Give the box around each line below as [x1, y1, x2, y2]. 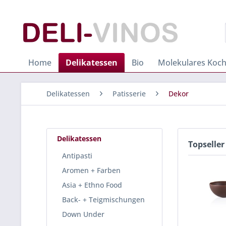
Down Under [62, 209, 104, 219]
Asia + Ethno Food [62, 180, 122, 190]
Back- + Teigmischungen [62, 195, 145, 204]
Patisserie [112, 89, 146, 98]
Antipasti [62, 151, 92, 160]
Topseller [188, 139, 224, 150]
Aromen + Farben [62, 165, 121, 175]
